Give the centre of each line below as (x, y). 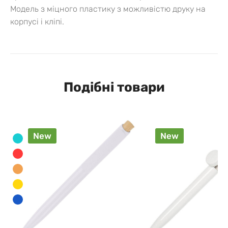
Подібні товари (114, 87)
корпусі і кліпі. (37, 21)
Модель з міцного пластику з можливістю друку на (108, 9)
